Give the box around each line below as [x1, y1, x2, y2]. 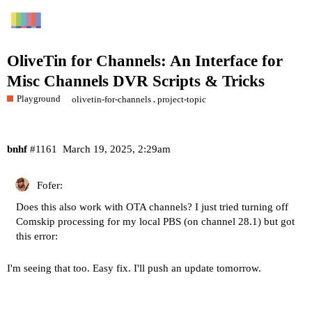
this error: [16, 230, 58, 242]
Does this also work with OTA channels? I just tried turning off [16, 201, 288, 212]
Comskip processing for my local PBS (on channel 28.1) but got [16, 215, 295, 227]
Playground [17, 93, 61, 104]
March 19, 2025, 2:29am [62, 143, 171, 155]
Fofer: [34, 179, 63, 191]
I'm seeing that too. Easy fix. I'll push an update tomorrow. [7, 262, 261, 274]
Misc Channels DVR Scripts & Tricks [7, 72, 265, 91]
